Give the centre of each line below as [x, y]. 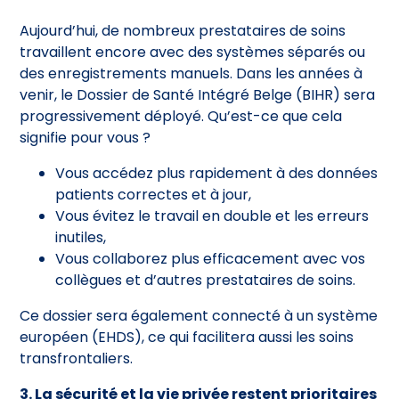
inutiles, [81, 237]
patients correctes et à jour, [154, 194]
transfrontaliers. [77, 358]
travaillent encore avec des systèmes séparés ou [193, 52]
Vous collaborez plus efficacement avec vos [211, 258]
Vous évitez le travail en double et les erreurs [212, 216]
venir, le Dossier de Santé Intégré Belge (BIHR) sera [198, 94]
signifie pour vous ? [85, 137]
